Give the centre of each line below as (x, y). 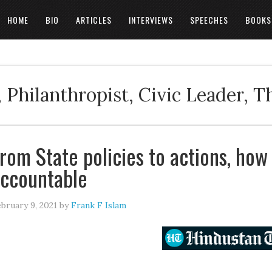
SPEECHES (209, 20)
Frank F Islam (99, 205)
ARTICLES (94, 20)
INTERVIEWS (151, 20)
